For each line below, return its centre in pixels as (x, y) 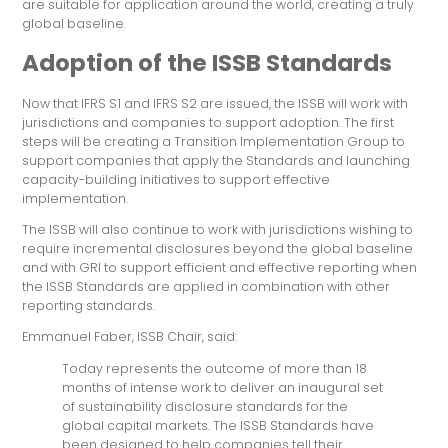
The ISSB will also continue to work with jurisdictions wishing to (218, 229)
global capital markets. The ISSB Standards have (218, 425)
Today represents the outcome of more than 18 (215, 368)
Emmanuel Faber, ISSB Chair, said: (130, 337)
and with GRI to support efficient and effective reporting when (220, 267)
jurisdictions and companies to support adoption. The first (208, 122)
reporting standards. (89, 305)
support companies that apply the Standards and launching (216, 160)
